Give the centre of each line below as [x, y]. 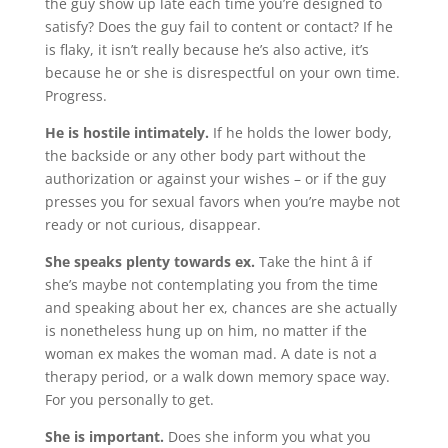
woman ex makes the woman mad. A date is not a [210, 353]
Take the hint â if [313, 261]
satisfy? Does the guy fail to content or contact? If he [218, 26]
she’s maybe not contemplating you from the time [211, 284]
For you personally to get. [129, 399]
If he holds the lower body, [300, 132]
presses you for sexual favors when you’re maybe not [222, 201]
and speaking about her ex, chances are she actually [220, 307]
